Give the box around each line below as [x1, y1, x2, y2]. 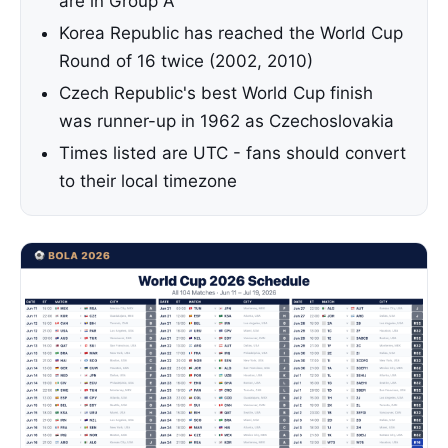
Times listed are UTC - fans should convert [59, 143, 406, 163]
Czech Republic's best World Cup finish [59, 83, 373, 103]
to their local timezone [59, 171, 237, 191]
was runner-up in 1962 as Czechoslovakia [59, 111, 394, 131]
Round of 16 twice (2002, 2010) [59, 51, 313, 71]
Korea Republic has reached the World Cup [59, 23, 403, 43]
